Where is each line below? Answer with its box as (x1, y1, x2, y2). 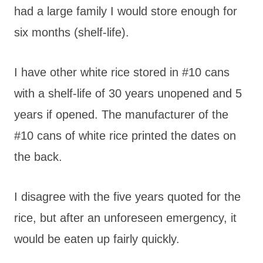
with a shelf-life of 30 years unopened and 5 (14, 86, 242, 100)
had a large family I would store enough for (14, 4, 237, 18)
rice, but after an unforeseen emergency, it (14, 211, 237, 224)
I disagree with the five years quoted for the (14, 190, 241, 203)
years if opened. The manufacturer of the (14, 107, 228, 121)
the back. (14, 150, 62, 163)
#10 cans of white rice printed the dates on (14, 129, 236, 142)
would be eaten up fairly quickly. (14, 232, 180, 245)
